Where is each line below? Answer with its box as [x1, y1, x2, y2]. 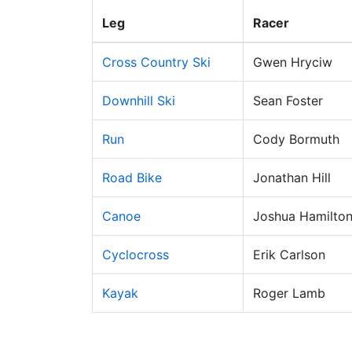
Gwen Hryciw [253, 54, 332, 70]
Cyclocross [102, 247, 169, 262]
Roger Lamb [253, 285, 325, 301]
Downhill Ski [102, 93, 175, 108]
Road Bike [102, 170, 162, 185]
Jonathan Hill [253, 170, 331, 185]
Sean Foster [253, 93, 323, 108]
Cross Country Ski [102, 54, 211, 70]
